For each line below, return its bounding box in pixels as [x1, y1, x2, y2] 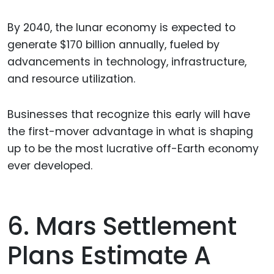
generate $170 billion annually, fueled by [7, 37, 220, 52]
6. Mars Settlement [7, 209, 237, 244]
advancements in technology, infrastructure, [7, 54, 246, 69]
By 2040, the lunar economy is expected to [7, 20, 235, 35]
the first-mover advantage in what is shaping [7, 124, 253, 139]
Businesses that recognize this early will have [7, 107, 250, 122]
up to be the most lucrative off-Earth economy [7, 141, 259, 157]
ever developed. [7, 158, 92, 174]
